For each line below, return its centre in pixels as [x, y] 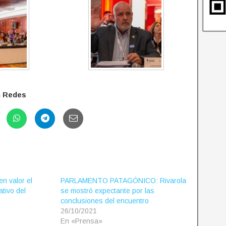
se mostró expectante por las [107, 191]
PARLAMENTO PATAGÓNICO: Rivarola [123, 181]
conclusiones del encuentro [104, 201]
